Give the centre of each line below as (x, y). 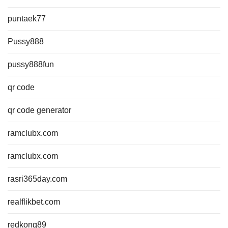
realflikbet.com (34, 202)
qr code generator (39, 110)
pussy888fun (31, 64)
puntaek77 (27, 19)
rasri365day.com (37, 179)
